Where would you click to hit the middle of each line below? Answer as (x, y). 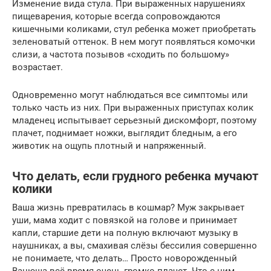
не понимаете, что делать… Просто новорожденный (125, 258)
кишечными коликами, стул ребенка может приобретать (134, 29)
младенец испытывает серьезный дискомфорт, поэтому (134, 120)
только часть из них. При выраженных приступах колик (133, 107)
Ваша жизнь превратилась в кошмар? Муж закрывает (128, 207)
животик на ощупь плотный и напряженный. (109, 145)
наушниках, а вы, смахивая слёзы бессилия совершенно (135, 245)
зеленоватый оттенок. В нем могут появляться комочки (134, 41)
